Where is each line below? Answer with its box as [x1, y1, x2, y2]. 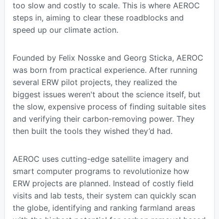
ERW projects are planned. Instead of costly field [12, 178, 194, 188]
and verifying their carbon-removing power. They [12, 113, 195, 124]
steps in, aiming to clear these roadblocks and [12, 12, 184, 22]
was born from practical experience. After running [12, 65, 197, 75]
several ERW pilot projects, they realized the [12, 77, 177, 87]
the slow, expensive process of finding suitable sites [12, 101, 206, 111]
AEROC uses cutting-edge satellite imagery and [12, 153, 189, 164]
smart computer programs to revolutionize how [12, 166, 189, 176]
